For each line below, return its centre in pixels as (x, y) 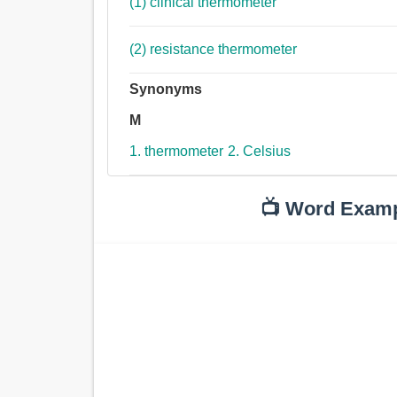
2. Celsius (260, 152)
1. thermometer (177, 152)
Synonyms (166, 90)
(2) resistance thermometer (224, 50)
